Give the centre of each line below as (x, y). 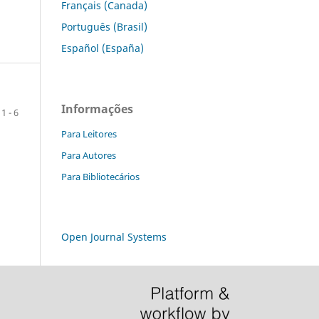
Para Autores (89, 155)
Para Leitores (89, 134)
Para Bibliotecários (100, 176)
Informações (97, 109)
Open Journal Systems (114, 236)
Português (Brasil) (104, 26)
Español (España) (103, 48)
